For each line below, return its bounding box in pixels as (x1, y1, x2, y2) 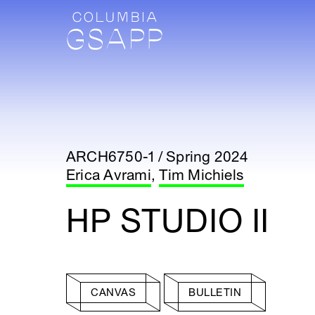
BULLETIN (188, 286, 242, 299)
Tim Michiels (159, 167, 245, 184)
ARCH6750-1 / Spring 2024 (66, 148, 249, 166)
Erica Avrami (66, 167, 151, 184)
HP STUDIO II (66, 202, 270, 241)
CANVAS (91, 286, 136, 299)
